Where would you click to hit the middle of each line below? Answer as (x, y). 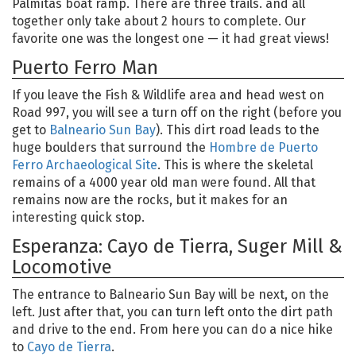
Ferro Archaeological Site (85, 165)
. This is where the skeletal (235, 165)
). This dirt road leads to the (238, 130)
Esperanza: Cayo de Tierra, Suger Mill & (177, 247)
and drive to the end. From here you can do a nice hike (172, 330)
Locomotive (62, 267)
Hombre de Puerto (263, 148)
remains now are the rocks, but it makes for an (150, 200)
